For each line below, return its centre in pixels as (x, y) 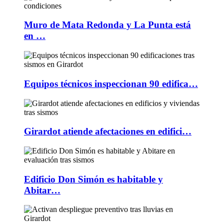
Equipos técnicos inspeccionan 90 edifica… (111, 83)
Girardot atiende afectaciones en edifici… (108, 131)
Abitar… (42, 190)
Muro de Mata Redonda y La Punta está (107, 25)
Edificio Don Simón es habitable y (93, 179)
